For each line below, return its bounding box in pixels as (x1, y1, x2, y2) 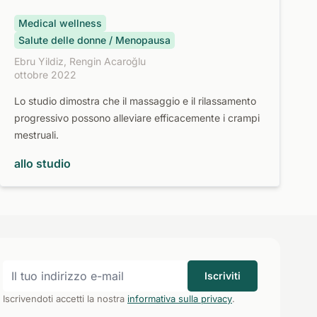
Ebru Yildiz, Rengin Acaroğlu (13, 55, 146, 67)
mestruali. (13, 129, 59, 141)
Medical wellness (18, 17, 102, 29)
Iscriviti (204, 270, 241, 282)
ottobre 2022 (13, 69, 76, 81)
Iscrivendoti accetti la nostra (3, 293, 127, 304)
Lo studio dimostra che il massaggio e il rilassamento (13, 95, 256, 107)
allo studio (13, 156, 71, 171)
